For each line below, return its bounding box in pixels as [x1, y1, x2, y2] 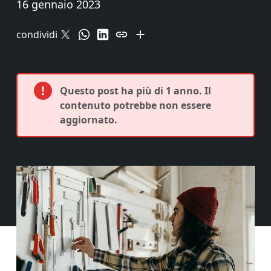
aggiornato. [60, 113, 117, 126]
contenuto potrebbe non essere [60, 99, 211, 112]
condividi [16, 28, 57, 41]
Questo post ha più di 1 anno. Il [60, 84, 211, 97]
